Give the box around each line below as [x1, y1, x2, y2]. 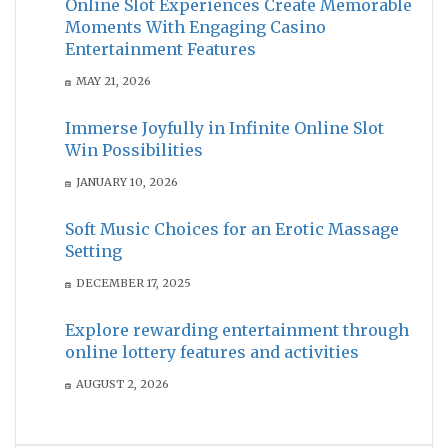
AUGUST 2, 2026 [75, 376, 169, 391]
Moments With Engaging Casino [65, 16, 326, 37]
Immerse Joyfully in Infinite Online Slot [65, 117, 384, 138]
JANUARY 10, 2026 [75, 174, 178, 189]
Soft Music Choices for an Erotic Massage [65, 218, 399, 239]
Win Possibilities [65, 139, 203, 160]
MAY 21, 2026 [75, 73, 151, 88]
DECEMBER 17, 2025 [75, 275, 191, 290]
